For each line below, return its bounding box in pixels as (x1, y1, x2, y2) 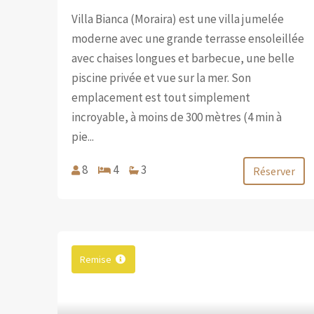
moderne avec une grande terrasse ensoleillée (71, 30, 305, 46)
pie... (71, 128, 95, 144)
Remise (80, 252, 112, 266)
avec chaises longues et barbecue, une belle (71, 50, 295, 66)
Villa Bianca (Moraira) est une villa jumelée (71, 11, 285, 27)
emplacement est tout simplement (71, 89, 251, 105)
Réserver (253, 163, 296, 178)
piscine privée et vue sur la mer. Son (71, 69, 252, 86)
